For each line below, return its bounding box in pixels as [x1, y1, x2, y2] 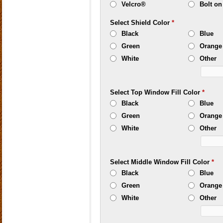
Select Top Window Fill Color [110, 89, 203, 96]
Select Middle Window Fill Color [110, 158, 212, 166]
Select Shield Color [110, 19, 172, 26]
